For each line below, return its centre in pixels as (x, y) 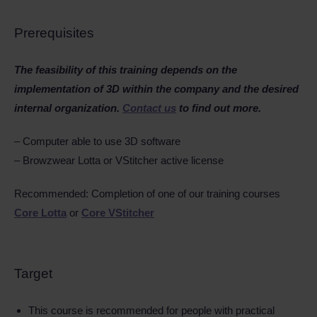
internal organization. (68, 108)
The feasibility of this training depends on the (126, 70)
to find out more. (219, 108)
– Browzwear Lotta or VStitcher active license (119, 160)
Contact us (149, 108)
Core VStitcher (118, 213)
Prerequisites (54, 33)
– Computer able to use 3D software (97, 141)
